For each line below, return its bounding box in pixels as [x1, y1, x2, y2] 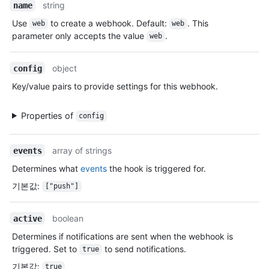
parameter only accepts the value [12, 30, 147, 41]
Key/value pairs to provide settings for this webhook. [12, 80, 218, 91]
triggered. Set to [12, 243, 79, 254]
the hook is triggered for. [107, 163, 206, 174]
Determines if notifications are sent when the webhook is [12, 231, 233, 241]
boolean [52, 213, 84, 223]
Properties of [21, 110, 76, 121]
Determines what [12, 163, 80, 174]
